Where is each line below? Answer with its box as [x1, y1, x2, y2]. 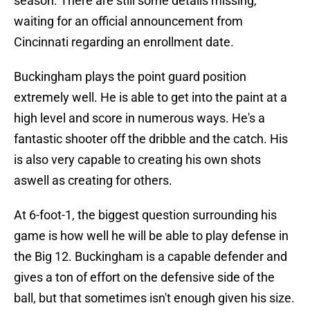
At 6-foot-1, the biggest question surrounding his [14, 208, 277, 223]
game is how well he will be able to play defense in [14, 228, 289, 244]
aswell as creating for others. [14, 173, 172, 188]
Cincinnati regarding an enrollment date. [14, 35, 234, 50]
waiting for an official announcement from [14, 14, 243, 29]
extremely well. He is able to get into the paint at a [14, 90, 287, 105]
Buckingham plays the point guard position [14, 69, 246, 84]
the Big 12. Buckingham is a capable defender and [14, 249, 287, 264]
